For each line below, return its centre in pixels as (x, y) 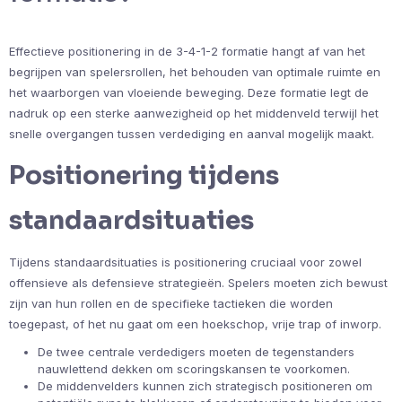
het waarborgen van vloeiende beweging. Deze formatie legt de (189, 92)
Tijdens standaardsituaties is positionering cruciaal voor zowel (185, 262)
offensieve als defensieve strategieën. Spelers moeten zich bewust (198, 282)
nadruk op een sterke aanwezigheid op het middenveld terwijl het (194, 113)
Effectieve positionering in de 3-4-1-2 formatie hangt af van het (187, 51)
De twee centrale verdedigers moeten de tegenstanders (196, 351)
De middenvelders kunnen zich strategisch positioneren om (205, 385)
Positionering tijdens (144, 175)
